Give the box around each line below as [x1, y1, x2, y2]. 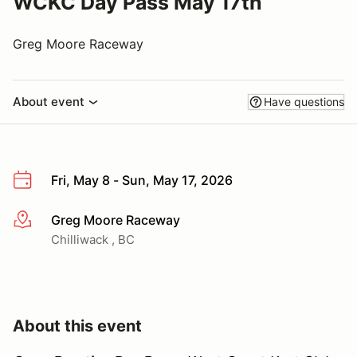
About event [13, 94, 84, 109]
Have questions [264, 95, 344, 108]
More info [12, 212, 70, 229]
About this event [13, 316, 142, 335]
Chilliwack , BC [51, 231, 135, 247]
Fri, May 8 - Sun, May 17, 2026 [51, 172, 233, 188]
